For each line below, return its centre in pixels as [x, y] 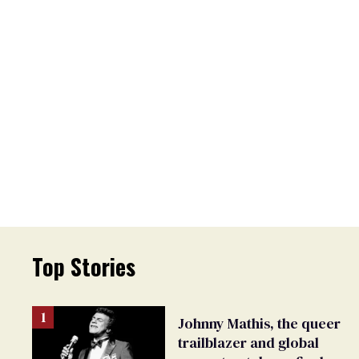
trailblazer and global [248, 343]
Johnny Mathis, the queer [259, 324]
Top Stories [84, 266]
